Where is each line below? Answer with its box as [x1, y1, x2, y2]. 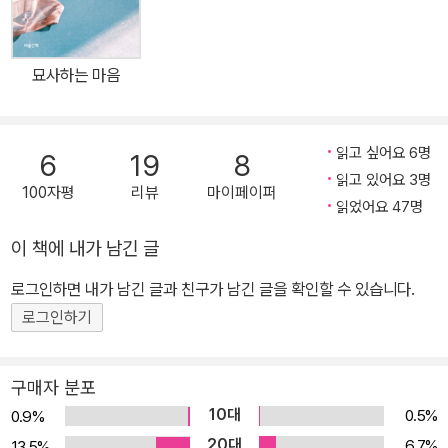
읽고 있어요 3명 [336, 171, 431, 190]
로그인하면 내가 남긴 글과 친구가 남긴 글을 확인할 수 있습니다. [11, 279, 415, 300]
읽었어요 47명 [336, 198, 423, 217]
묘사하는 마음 [32, 65, 120, 86]
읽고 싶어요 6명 [336, 144, 431, 163]
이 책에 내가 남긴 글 [11, 237, 159, 261]
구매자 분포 [11, 377, 96, 399]
